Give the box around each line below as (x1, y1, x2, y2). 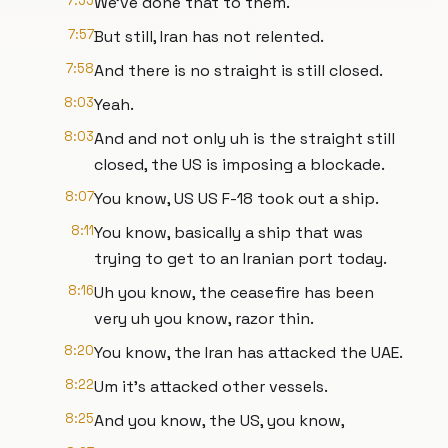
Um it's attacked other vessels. (94, 376, 328, 397)
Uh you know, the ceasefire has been (94, 282, 374, 303)
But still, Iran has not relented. (94, 26, 324, 47)
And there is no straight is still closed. (94, 60, 383, 81)
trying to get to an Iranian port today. (94, 248, 387, 269)
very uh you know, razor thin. (94, 308, 314, 329)
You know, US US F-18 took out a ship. (94, 188, 379, 209)
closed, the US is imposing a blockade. (94, 154, 385, 175)
